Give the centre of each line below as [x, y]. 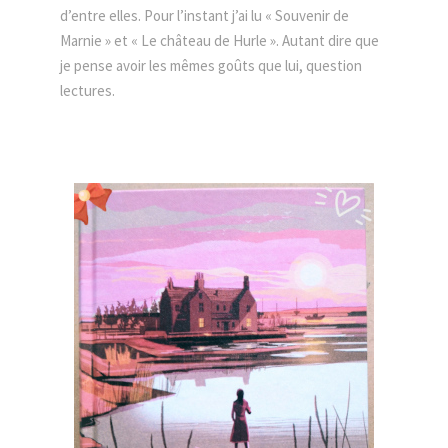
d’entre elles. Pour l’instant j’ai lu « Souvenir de [204, 15]
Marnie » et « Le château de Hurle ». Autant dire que [219, 40]
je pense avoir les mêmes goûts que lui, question [211, 65]
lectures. [87, 90]
